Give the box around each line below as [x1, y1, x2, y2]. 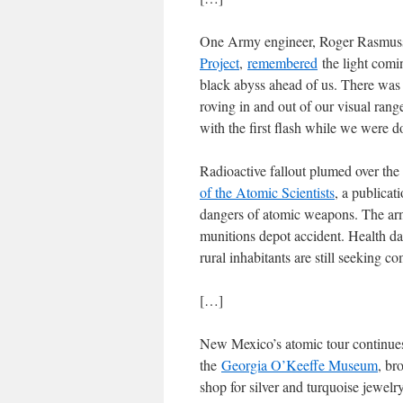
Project [200, 53, 239, 72]
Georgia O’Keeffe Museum [221, 355, 378, 374]
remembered [247, 53, 318, 72]
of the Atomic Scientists [200, 183, 335, 201]
